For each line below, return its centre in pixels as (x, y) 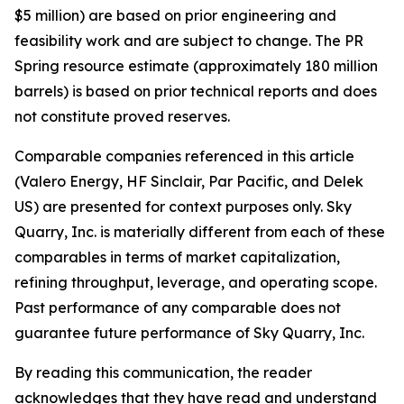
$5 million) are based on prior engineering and (175, 15)
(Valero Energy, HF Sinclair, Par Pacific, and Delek (189, 181)
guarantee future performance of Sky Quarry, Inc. (189, 333)
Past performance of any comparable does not (178, 308)
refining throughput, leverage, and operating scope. (196, 282)
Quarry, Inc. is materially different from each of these (200, 232)
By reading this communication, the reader (163, 372)
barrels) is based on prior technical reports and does (196, 91)
